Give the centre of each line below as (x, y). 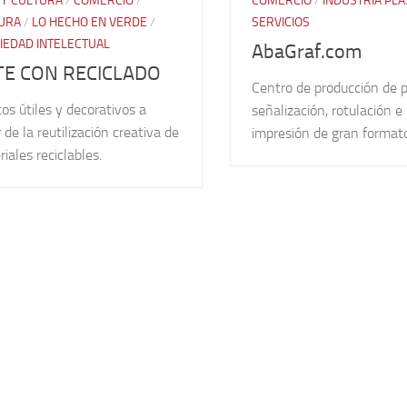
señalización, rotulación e (328, 111)
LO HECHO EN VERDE (89, 23)
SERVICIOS (281, 23)
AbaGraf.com (307, 52)
